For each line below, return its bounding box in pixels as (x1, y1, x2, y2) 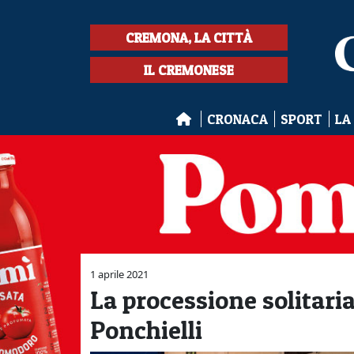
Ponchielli (90, 314, 202, 345)
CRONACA (206, 111, 268, 127)
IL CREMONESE (144, 62, 234, 78)
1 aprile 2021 (90, 267, 149, 281)
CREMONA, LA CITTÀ (126, 29, 252, 46)
